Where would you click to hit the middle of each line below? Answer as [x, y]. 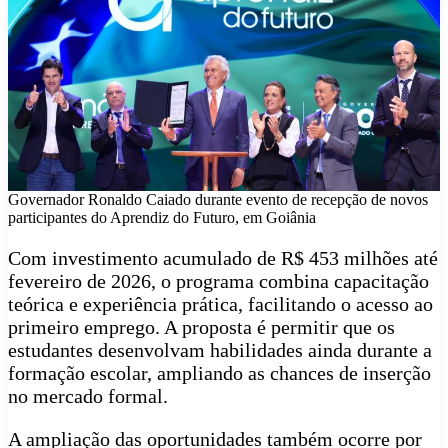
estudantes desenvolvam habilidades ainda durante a [220, 350]
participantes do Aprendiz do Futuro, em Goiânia [162, 218]
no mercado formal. [88, 396]
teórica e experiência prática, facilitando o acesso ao [220, 304]
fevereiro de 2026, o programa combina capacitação [218, 281]
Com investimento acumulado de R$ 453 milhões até [223, 258]
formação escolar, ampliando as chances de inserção [219, 373]
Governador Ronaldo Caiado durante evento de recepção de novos [218, 200]
